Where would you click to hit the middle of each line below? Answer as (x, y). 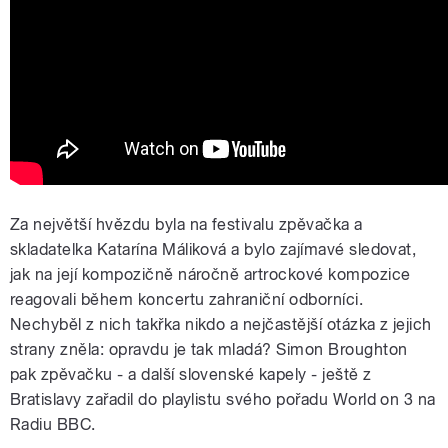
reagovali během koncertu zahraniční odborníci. (187, 300)
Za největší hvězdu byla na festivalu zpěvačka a (186, 225)
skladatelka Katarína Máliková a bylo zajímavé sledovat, (213, 250)
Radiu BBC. (53, 425)
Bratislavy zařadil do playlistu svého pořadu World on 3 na (223, 400)
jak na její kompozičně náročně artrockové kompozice (210, 275)
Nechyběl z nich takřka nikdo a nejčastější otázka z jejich (221, 325)
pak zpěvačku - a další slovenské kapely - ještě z (191, 375)
